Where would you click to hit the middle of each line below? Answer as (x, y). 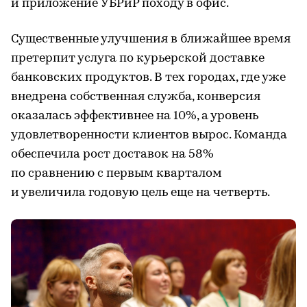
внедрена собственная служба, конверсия (136, 97)
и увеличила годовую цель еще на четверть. (140, 193)
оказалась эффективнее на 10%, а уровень (135, 116)
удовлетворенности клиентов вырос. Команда (149, 135)
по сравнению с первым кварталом (116, 173)
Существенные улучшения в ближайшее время (151, 39)
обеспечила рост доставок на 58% (112, 154)
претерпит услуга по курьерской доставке (138, 58)
